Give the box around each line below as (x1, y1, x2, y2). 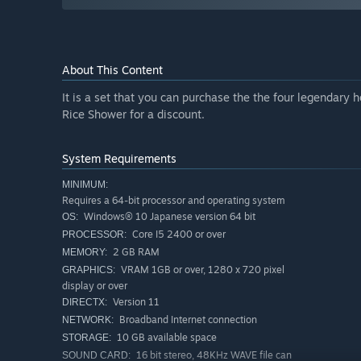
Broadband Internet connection (117, 313, 257, 326)
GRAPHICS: (62, 264, 115, 276)
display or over (62, 280, 127, 293)
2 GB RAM (110, 246, 160, 259)
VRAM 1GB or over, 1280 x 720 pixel (118, 263, 284, 276)
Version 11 (110, 296, 160, 309)
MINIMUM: (62, 179, 108, 191)
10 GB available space (114, 331, 217, 344)
